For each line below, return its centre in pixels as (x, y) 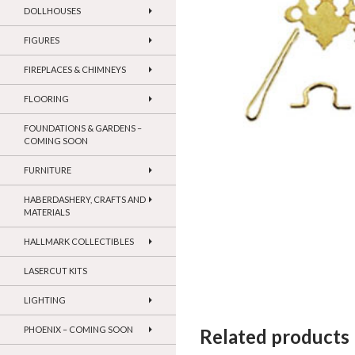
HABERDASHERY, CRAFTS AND (85, 200)
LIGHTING (45, 300)
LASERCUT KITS (55, 271)
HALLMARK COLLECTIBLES (79, 242)
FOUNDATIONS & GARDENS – (83, 128)
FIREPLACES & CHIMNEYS (75, 70)
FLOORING (46, 99)
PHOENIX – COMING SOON (78, 330)
